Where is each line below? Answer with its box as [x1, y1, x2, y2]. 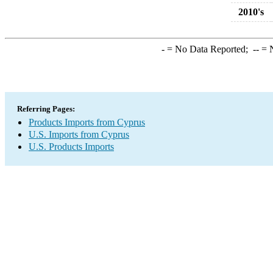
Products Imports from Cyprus [29, 117, 145, 127]
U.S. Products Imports [29, 141, 114, 152]
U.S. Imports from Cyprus [29, 129, 129, 140]
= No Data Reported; [164, 44, 253, 54]
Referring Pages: [17, 104, 75, 113]
